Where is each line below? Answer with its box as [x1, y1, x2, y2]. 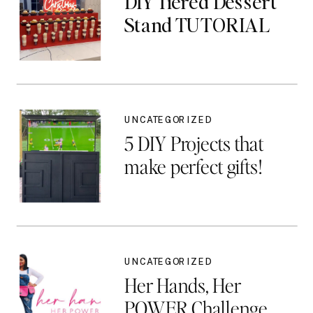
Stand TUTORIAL [124, 11, 269, 38]
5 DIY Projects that [124, 130, 263, 156]
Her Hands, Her [124, 272, 241, 298]
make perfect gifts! [124, 153, 261, 180]
